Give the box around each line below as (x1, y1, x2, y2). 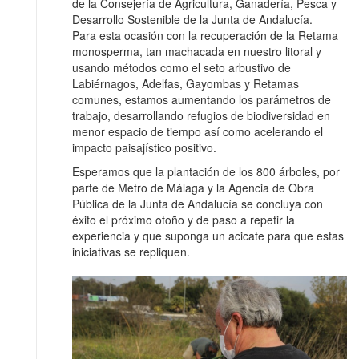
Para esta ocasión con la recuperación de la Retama (72, 27, 338, 44)
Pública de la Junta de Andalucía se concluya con (72, 196, 323, 212)
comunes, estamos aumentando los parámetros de (72, 91, 331, 108)
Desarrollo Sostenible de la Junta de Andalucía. (72, 11, 313, 28)
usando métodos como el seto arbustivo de (72, 59, 291, 76)
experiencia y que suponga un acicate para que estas (72, 228, 344, 244)
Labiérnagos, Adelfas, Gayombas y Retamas (72, 75, 299, 92)
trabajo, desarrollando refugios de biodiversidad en (72, 107, 330, 124)
